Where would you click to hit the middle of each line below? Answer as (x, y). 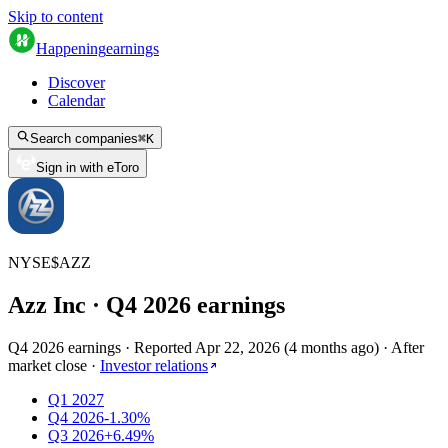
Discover (76, 82)
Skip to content (55, 16)
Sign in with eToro (87, 167)
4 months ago (331, 347)
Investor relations (154, 365)
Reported (164, 347)
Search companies (84, 138)
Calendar (76, 100)
